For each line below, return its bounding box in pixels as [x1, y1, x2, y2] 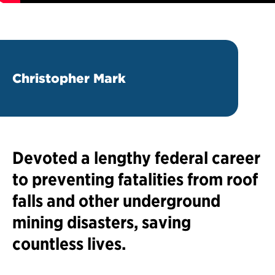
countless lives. [12, 233, 126, 255]
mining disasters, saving [12, 212, 191, 233]
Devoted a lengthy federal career [12, 147, 260, 169]
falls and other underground [12, 190, 220, 212]
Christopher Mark [12, 71, 131, 87]
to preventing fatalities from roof [12, 169, 258, 190]
